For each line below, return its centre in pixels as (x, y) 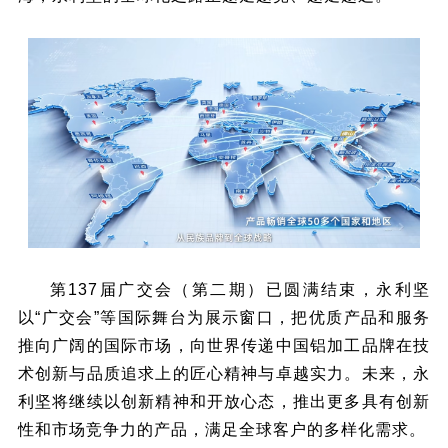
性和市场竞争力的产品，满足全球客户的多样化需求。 (221, 429)
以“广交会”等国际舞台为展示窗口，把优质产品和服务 (224, 317)
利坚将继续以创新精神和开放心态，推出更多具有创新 (224, 401)
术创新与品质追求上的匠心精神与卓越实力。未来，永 (224, 373)
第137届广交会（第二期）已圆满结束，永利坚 (240, 289)
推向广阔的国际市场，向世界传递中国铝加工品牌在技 (224, 345)
